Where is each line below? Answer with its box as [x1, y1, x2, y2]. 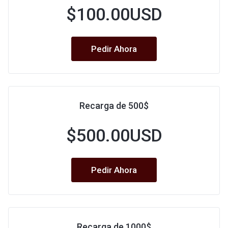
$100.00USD [66, 4, 162, 24]
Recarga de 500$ [79, 100, 149, 111]
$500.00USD [66, 125, 162, 146]
